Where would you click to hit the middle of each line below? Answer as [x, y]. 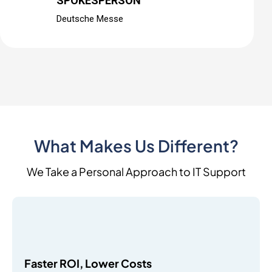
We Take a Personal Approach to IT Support [136, 172]
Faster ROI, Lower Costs [88, 263]
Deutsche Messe [90, 19]
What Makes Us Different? [136, 146]
